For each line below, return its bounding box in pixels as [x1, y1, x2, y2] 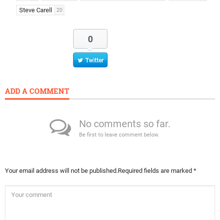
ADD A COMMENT [5, 86, 69, 96]
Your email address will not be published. [5, 167, 118, 175]
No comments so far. [79, 118, 170, 130]
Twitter [85, 57, 104, 64]
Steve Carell [19, 6, 52, 14]
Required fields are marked [118, 167, 193, 175]
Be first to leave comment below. [79, 132, 159, 138]
